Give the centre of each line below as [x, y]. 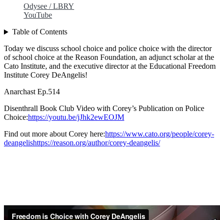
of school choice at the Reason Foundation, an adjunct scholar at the [109, 57]
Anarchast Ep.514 [32, 92]
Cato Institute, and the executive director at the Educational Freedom [110, 66]
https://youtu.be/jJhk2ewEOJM [76, 117]
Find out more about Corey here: [55, 134]
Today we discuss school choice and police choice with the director [108, 49]
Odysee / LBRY [49, 6]
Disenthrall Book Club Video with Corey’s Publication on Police [104, 109]
